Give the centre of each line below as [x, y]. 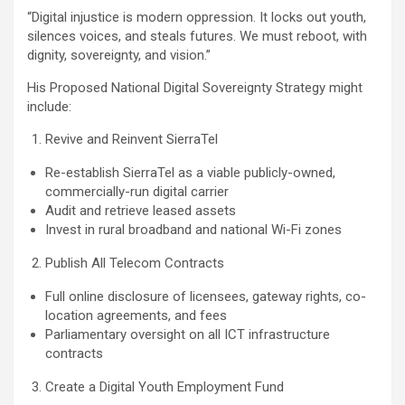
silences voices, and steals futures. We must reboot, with [197, 37]
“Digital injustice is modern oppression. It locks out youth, [197, 18]
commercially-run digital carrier [137, 192]
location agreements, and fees [136, 316]
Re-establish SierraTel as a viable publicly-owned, [190, 173]
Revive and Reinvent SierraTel [132, 140]
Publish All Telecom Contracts [135, 264]
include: [49, 107]
